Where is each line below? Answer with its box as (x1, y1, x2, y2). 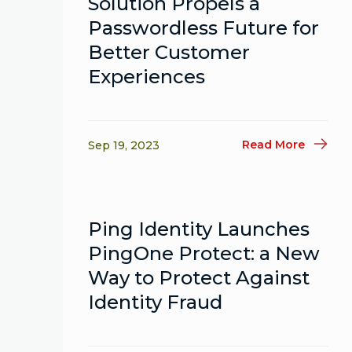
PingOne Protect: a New (88, 242, 320, 265)
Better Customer (88, 41, 250, 64)
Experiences (88, 65, 205, 88)
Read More (242, 137, 306, 152)
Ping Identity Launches (88, 218, 310, 240)
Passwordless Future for (88, 16, 319, 39)
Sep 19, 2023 (88, 138, 159, 152)
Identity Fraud (88, 291, 222, 313)
